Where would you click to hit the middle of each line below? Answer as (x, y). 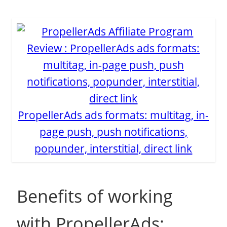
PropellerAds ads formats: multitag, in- (113, 115)
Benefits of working (95, 196)
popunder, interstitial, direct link (113, 148)
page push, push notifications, (113, 131)
